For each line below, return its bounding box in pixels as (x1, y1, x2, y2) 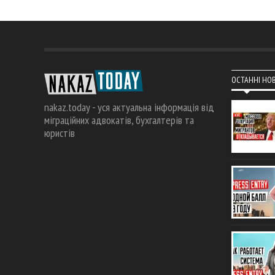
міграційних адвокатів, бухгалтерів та (44, 113, 194, 128)
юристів (44, 126, 75, 141)
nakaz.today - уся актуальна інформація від (44, 100, 214, 115)
